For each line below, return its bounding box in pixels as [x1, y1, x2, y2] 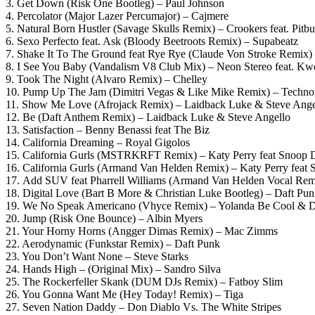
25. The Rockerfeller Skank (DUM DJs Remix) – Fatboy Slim [6, 275, 283, 288]
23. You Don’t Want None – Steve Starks [6, 250, 188, 262]
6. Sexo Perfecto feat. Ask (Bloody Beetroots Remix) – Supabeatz [6, 34, 298, 47]
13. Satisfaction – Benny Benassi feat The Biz [6, 123, 210, 136]
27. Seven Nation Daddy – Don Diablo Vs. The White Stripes [6, 300, 281, 313]
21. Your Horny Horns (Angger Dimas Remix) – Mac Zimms [6, 224, 278, 237]
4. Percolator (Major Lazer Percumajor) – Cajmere [6, 9, 229, 22]
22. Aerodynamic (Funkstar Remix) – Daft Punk [6, 237, 220, 250]
